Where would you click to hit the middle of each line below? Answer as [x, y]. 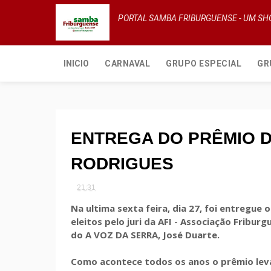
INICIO [76, 64]
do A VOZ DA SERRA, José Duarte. [145, 234]
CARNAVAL [127, 64]
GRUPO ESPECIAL [204, 64]
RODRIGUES [122, 163]
